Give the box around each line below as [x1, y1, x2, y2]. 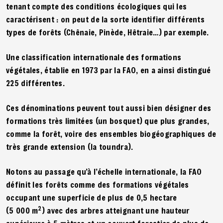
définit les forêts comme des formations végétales [6, 179, 189, 190]
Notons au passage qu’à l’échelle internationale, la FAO [6, 166, 202, 177]
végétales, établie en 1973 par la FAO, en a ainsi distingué [6, 64, 211, 75]
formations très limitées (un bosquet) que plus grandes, [6, 115, 210, 126]
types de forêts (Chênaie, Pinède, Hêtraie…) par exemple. [6, 26, 212, 37]
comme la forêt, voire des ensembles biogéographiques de [6, 128, 217, 139]
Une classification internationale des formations [6, 51, 182, 62]
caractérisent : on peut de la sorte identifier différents [6, 13, 205, 24]
